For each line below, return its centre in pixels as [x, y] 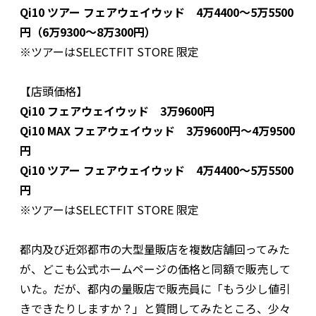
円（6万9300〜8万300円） [88, 31]
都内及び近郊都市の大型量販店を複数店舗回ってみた [155, 249]
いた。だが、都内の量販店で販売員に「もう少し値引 [155, 288]
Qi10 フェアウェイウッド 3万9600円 [117, 110]
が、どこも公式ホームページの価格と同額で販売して [155, 268]
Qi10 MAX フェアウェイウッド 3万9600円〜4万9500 [157, 130]
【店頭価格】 [54, 91]
